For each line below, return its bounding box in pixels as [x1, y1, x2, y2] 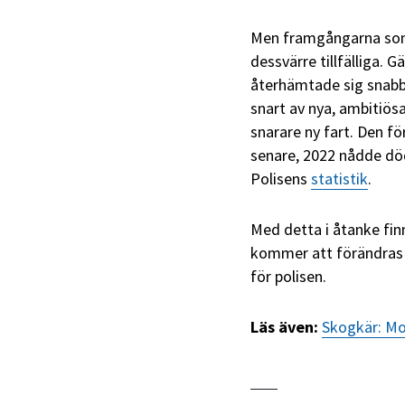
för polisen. [250, 266, 326, 287]
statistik [311, 168, 368, 190]
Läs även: [250, 316, 318, 338]
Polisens [250, 168, 311, 190]
